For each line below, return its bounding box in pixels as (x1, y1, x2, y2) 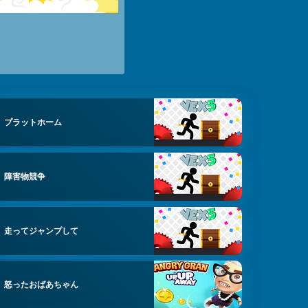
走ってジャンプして (4, 224, 79, 236)
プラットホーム (4, 116, 63, 129)
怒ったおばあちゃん (4, 278, 79, 291)
